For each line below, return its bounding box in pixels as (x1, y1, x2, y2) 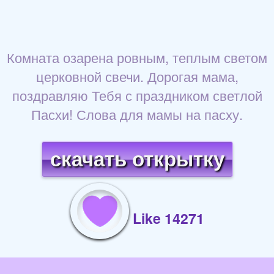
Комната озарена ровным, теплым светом (7, 48, 267, 67)
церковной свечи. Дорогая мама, (35, 67, 239, 86)
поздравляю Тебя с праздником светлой (12, 86, 262, 105)
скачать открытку (50, 148, 224, 171)
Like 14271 (132, 208, 204, 229)
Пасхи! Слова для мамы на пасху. (31, 105, 243, 124)
